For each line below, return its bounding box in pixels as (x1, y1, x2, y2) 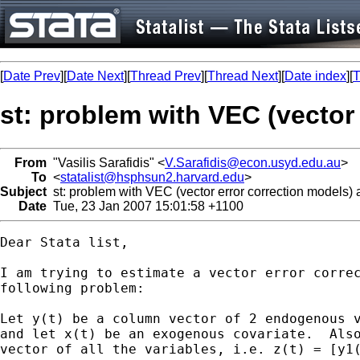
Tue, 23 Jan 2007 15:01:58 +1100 (47, 198, 243, 213)
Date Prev (3, 69, 60, 83)
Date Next (67, 69, 124, 83)
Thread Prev (130, 69, 201, 83)
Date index (284, 69, 346, 83)
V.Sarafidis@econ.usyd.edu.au (165, 155, 341, 170)
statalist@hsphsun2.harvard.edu (60, 170, 244, 184)
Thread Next (207, 69, 278, 83)
